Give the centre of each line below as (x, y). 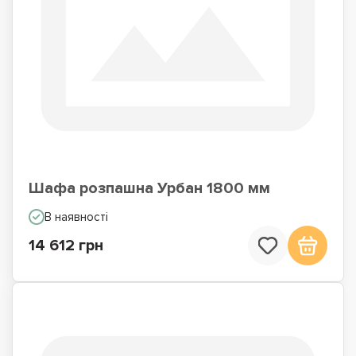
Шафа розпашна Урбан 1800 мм (149, 188)
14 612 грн (66, 246)
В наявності (76, 217)
